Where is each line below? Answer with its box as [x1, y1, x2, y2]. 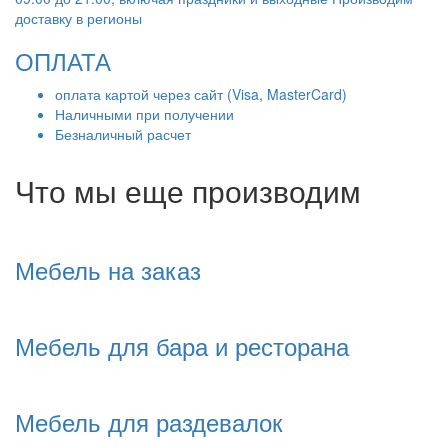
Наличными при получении [55, 103, 234, 124]
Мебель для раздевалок [15, 403, 283, 439]
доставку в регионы [15, 7, 142, 28]
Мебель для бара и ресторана [15, 327, 349, 363]
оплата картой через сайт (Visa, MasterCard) [55, 83, 347, 104]
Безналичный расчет [55, 123, 191, 144]
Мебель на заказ [15, 251, 201, 287]
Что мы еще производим [15, 168, 361, 212]
